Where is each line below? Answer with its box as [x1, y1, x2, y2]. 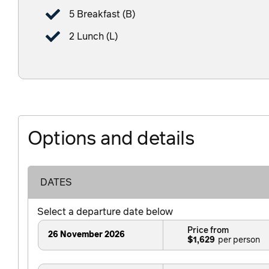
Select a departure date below [37, 207, 173, 217]
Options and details [28, 130, 194, 150]
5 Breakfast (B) [69, 10, 135, 20]
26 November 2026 [48, 231, 125, 240]
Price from [187, 226, 229, 235]
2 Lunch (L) [69, 32, 118, 42]
